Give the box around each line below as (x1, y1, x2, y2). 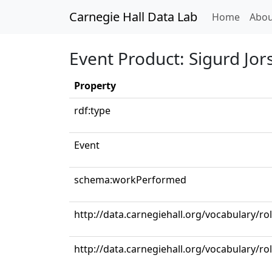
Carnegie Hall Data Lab (69, 8, 197, 25)
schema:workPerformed (74, 173, 186, 186)
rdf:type (74, 104, 110, 117)
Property (74, 79, 116, 92)
